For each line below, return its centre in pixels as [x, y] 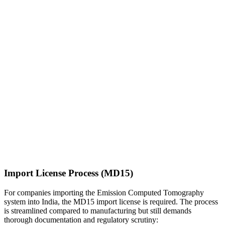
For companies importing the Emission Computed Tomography [104, 192]
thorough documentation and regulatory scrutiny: [81, 219]
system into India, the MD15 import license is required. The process [111, 201]
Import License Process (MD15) [69, 173]
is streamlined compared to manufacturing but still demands [98, 210]
